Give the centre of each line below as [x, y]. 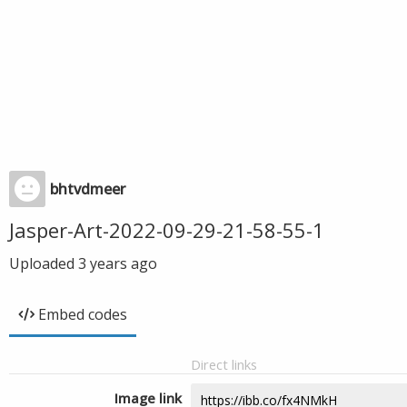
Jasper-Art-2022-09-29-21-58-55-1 [167, 230]
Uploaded [44, 263]
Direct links [224, 364]
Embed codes [83, 314]
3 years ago [118, 263]
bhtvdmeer [88, 189]
